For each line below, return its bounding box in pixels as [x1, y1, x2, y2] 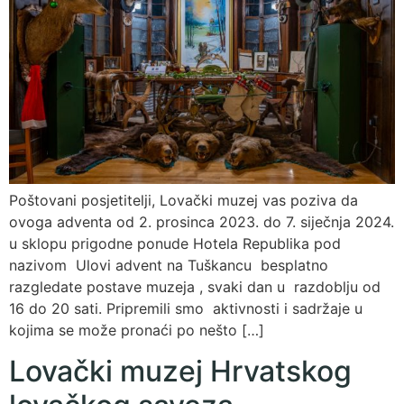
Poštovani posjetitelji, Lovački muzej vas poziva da [9, 191, 358, 210]
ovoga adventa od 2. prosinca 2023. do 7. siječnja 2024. [9, 213, 394, 232]
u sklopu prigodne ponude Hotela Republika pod [9, 234, 341, 253]
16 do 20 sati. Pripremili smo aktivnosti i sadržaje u [9, 299, 363, 318]
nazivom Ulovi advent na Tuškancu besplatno [9, 256, 328, 275]
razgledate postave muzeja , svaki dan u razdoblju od [9, 278, 381, 297]
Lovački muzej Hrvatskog [9, 353, 352, 389]
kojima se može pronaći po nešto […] [9, 321, 264, 340]
